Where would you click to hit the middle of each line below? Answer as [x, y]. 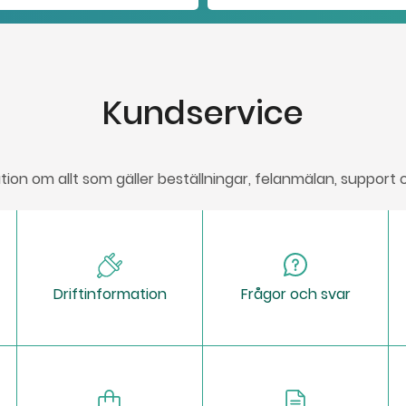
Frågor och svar [295, 294]
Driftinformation [110, 294]
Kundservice [203, 113]
